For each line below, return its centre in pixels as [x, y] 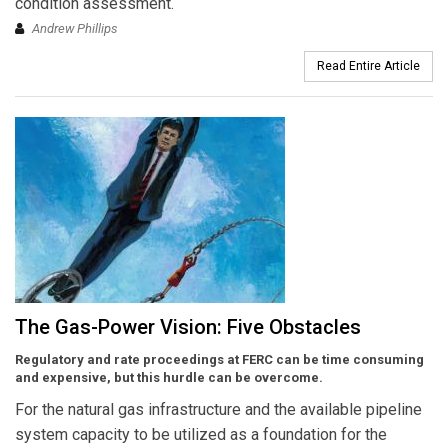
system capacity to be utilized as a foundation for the [201, 435]
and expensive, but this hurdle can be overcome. [169, 378]
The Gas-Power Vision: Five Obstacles [188, 327]
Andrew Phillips [75, 29]
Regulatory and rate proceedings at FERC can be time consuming [219, 360]
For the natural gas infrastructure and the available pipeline [218, 410]
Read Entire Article [368, 66]
